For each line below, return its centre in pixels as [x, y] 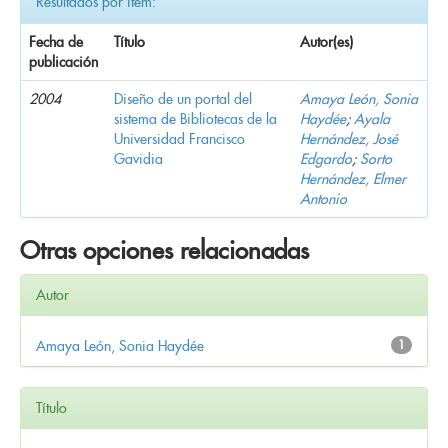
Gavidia [138, 158]
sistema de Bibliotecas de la [195, 118]
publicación [63, 61]
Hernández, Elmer [353, 178]
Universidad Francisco [179, 138]
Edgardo [326, 158]
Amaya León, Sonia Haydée [120, 345]
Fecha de [56, 41]
